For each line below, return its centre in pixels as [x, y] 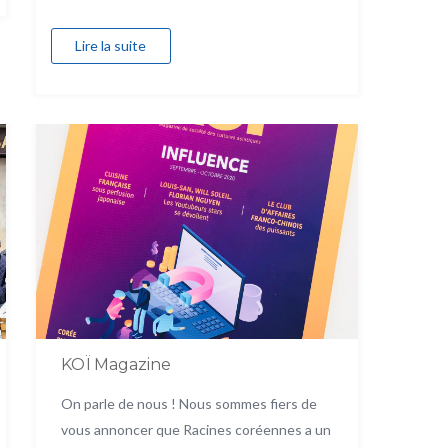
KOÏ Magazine [115, 364]
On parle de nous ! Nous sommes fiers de [188, 403]
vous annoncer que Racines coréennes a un [195, 429]
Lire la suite [111, 45]
